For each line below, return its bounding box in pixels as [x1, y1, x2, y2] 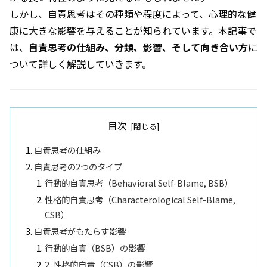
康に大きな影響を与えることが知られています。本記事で [10, 23, 256, 38]
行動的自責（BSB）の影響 [44, 241, 145, 254]
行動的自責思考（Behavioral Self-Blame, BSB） [44, 176, 233, 190]
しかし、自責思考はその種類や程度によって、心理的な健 [10, 6, 256, 21]
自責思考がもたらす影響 [34, 225, 126, 238]
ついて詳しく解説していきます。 [10, 56, 151, 71]
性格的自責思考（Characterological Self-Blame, [44, 193, 235, 206]
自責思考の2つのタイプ [34, 160, 123, 173]
